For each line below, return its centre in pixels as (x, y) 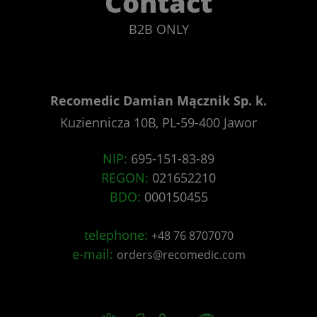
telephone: (116, 235)
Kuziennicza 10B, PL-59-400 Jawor (158, 123)
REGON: (125, 178)
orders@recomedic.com (181, 255)
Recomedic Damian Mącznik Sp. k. (158, 101)
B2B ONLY (158, 29)
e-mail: (92, 254)
